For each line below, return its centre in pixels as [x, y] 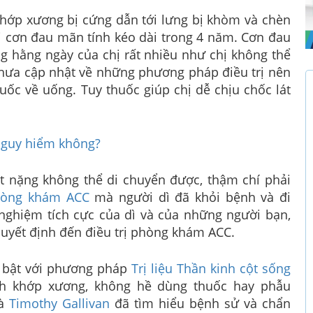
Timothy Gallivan [59, 303]
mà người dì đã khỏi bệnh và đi [190, 197]
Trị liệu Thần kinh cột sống [211, 268]
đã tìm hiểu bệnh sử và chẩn [200, 303]
